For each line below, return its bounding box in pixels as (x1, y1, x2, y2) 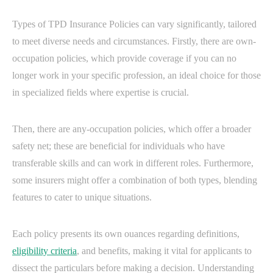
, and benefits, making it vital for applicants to (77, 246, 252, 257)
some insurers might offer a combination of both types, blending (12, 175, 257, 186)
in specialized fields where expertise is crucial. (12, 87, 189, 98)
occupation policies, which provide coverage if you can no (12, 53, 236, 64)
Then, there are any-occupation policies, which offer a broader (12, 124, 251, 135)
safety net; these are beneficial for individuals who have (12, 141, 225, 152)
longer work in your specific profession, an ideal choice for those (12, 70, 261, 81)
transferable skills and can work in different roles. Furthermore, (12, 158, 253, 169)
